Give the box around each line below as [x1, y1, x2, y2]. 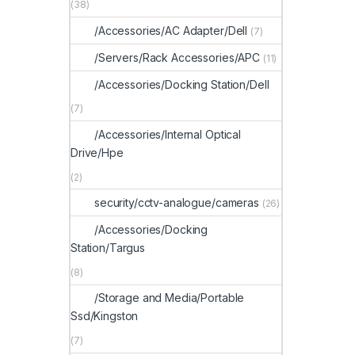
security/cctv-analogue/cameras [94, 196, 259, 210]
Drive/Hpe [71, 145, 124, 159]
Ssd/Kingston [71, 309, 139, 323]
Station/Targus [71, 241, 146, 255]
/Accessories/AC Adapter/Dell [94, 24, 248, 38]
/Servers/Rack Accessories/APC [94, 50, 260, 64]
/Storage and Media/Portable [94, 291, 245, 305]
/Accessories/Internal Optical [94, 127, 241, 141]
